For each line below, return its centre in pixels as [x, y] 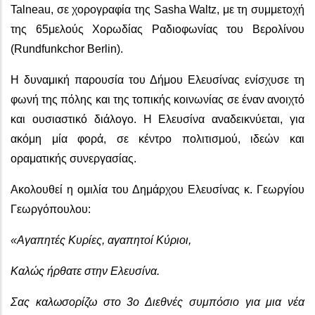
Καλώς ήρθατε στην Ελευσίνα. [85, 271]
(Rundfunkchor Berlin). [67, 49]
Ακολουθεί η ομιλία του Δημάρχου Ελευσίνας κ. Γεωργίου [157, 189]
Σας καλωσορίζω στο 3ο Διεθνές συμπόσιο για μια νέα [157, 302]
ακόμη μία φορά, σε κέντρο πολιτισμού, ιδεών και [157, 139]
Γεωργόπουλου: [51, 209]
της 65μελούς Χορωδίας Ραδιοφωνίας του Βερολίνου [157, 29]
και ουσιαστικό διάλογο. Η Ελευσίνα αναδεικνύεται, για [157, 119]
